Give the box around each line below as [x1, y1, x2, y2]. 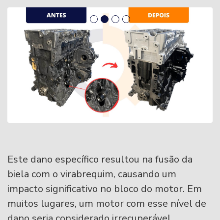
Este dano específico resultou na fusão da [7, 153, 192, 166]
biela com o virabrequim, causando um [7, 167, 176, 181]
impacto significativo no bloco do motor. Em [7, 182, 202, 195]
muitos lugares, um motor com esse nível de [7, 197, 206, 210]
